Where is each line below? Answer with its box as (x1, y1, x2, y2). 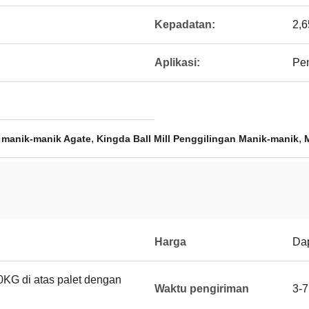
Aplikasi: (154, 57, 200, 68)
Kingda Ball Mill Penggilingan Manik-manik (97, 133, 299, 144)
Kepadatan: (154, 19, 215, 30)
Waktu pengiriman (154, 283, 249, 295)
